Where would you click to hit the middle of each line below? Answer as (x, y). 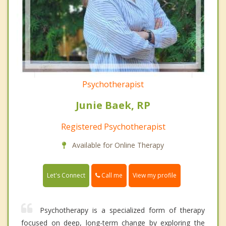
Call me (111, 175)
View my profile (155, 176)
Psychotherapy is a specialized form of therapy (122, 210)
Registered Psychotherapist (113, 126)
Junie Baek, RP (113, 105)
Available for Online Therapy (117, 145)
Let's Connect (66, 176)
